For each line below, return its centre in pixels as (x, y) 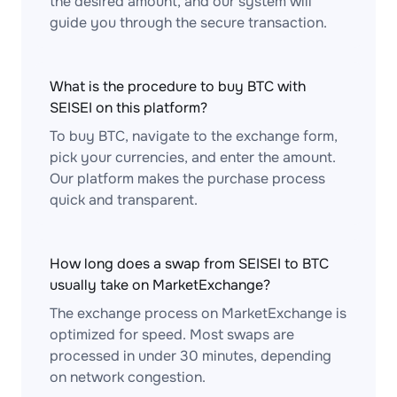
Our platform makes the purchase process (187, 179)
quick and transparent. (124, 200)
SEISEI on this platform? (128, 108)
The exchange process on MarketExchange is (198, 313)
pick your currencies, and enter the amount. (193, 157)
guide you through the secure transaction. (188, 23)
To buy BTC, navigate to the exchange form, (194, 136)
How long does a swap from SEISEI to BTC (189, 264)
